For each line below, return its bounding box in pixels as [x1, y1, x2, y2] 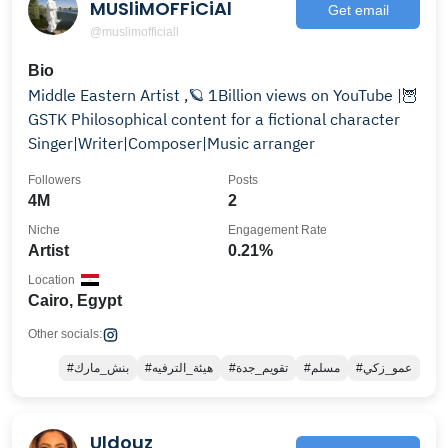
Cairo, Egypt [28, 292, 122, 309]
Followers [28, 173, 81, 187]
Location [28, 273, 75, 287]
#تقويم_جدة [236, 361, 288, 375]
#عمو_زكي [363, 361, 412, 375]
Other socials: [28, 327, 102, 341]
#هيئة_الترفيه [152, 361, 213, 375]
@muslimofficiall [90, 25, 179, 39]
